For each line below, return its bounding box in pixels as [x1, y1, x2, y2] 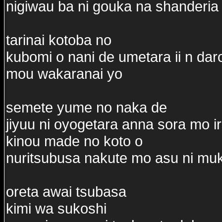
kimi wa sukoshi [6, 200, 107, 217]
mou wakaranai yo [6, 65, 122, 82]
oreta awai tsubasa [6, 183, 126, 200]
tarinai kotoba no [6, 32, 111, 48]
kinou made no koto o [6, 133, 143, 149]
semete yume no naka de [6, 99, 167, 115]
